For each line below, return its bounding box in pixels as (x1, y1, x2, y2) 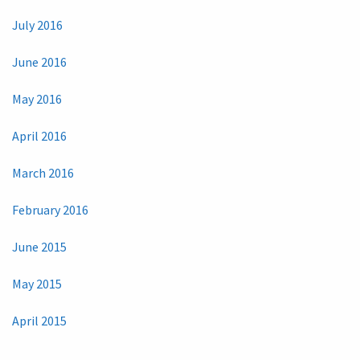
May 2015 (12, 275, 62, 292)
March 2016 (12, 164, 74, 181)
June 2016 (12, 53, 67, 70)
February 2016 (12, 201, 88, 218)
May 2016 (12, 90, 62, 107)
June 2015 (12, 238, 67, 255)
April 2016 (12, 127, 67, 144)
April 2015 (12, 312, 67, 329)
